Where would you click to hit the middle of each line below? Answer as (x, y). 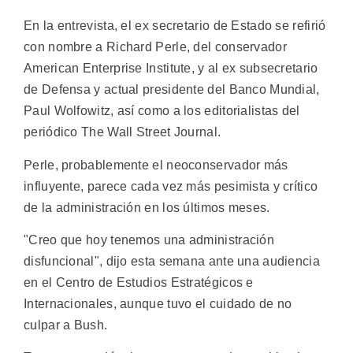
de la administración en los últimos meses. (147, 207)
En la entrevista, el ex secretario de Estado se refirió (175, 26)
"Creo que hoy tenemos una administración (149, 240)
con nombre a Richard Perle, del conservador (155, 47)
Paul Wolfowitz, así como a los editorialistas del (162, 111)
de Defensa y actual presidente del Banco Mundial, (172, 90)
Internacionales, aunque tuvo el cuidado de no (158, 303)
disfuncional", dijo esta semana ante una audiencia (172, 261)
